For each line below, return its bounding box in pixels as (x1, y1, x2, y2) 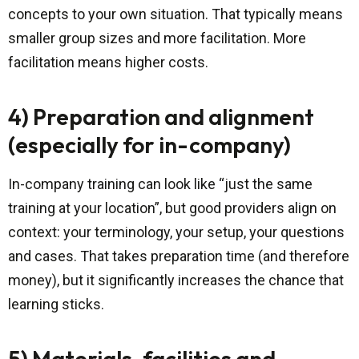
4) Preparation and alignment (8, 103, 314, 131)
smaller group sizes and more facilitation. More (8, 30, 306, 47)
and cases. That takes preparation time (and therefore (8, 248, 349, 265)
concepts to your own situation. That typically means (8, 6, 343, 23)
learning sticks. (8, 296, 104, 313)
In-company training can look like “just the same (8, 175, 313, 193)
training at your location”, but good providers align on (8, 200, 337, 217)
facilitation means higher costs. (8, 54, 208, 71)
